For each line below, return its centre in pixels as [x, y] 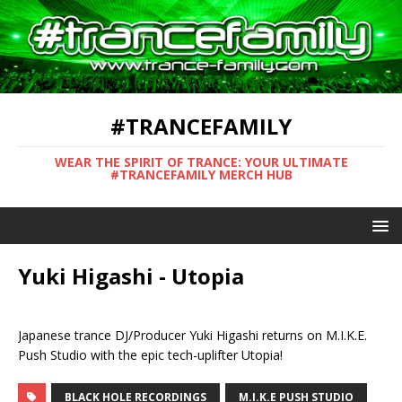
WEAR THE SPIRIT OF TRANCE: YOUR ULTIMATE [201, 162]
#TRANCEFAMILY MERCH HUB [201, 174]
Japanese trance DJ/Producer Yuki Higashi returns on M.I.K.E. [192, 335]
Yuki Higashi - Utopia [131, 275]
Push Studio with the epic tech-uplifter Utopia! [150, 354]
